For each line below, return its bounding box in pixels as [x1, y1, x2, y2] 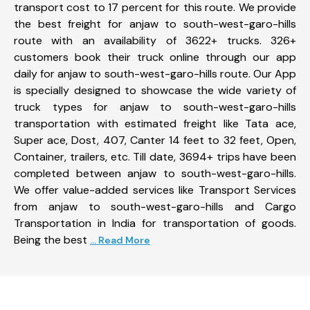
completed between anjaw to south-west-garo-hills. [14, 165, 296, 181]
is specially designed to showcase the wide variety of [14, 82, 296, 98]
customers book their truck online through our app [14, 49, 296, 64]
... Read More [90, 233, 150, 246]
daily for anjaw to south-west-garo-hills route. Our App [14, 66, 296, 81]
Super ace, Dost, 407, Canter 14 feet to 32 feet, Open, [14, 132, 296, 147]
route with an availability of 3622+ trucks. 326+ [14, 33, 296, 48]
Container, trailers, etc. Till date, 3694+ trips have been [14, 149, 296, 164]
